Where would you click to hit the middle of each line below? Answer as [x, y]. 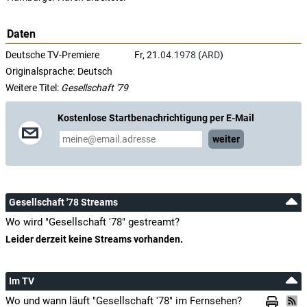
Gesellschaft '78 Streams [63, 202]
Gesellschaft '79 [95, 88]
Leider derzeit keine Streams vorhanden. [94, 239]
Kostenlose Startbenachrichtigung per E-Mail [156, 118]
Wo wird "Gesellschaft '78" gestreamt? [93, 222]
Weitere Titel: [33, 88]
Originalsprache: [40, 71]
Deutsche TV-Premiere [52, 55]
